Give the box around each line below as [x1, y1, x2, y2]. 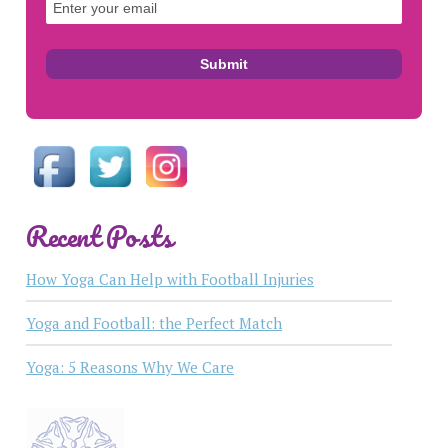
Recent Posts [26, 213, 172, 260]
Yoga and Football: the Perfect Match [26, 313, 282, 334]
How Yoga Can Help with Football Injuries [26, 269, 314, 290]
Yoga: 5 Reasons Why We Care [26, 357, 234, 378]
